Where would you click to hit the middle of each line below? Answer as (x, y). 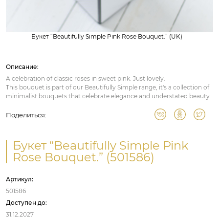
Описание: (22, 67)
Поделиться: (26, 115)
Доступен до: (26, 203)
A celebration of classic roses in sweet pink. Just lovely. (86, 78)
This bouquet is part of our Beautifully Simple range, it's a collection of (108, 87)
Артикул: (20, 179)
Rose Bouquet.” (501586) (84, 157)
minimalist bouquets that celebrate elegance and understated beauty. (109, 96)
